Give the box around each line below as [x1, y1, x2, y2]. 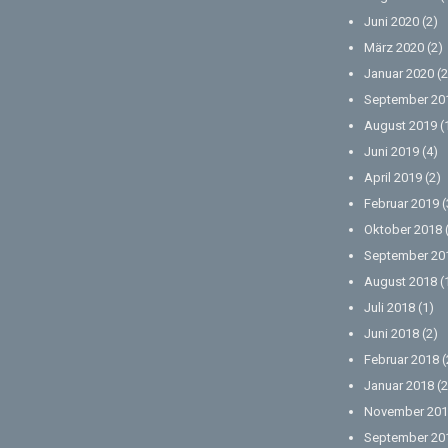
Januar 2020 [364, 66, 434, 82]
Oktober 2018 [364, 222, 442, 238]
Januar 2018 [364, 378, 434, 394]
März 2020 [364, 40, 424, 56]
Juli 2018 [364, 300, 415, 316]
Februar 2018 [364, 352, 439, 368]
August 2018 [364, 274, 437, 290]
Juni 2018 [364, 326, 419, 342]
